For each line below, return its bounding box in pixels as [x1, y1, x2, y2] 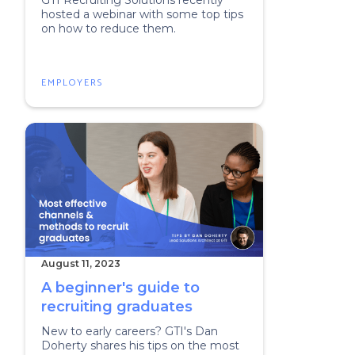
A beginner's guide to [41, 279, 200, 296]
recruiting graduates [41, 298, 193, 315]
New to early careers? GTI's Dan [41, 324, 218, 338]
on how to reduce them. [41, 21, 176, 36]
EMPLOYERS [41, 75, 103, 90]
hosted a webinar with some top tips [41, 7, 243, 21]
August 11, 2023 [41, 258, 120, 269]
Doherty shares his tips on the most [41, 338, 239, 353]
